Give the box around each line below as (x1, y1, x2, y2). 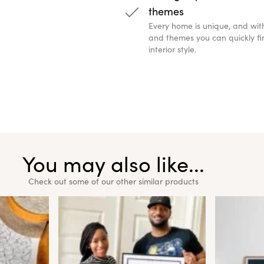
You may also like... (22, 148, 204, 178)
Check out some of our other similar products (28, 175, 199, 187)
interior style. (148, 43, 196, 55)
